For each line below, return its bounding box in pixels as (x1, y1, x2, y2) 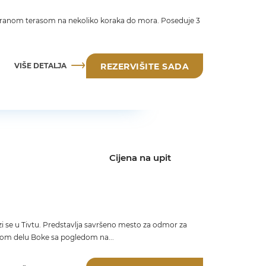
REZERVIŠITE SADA (100, 61, 189, 71)
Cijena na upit (109, 151, 171, 163)
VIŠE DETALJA (14, 61, 66, 71)
